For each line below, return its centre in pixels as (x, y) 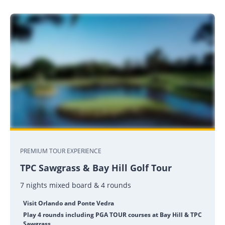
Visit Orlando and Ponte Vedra (69, 203)
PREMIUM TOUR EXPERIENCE (61, 151)
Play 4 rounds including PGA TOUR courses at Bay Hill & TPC (113, 215)
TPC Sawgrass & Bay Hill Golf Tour (96, 168)
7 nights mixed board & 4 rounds (76, 185)
